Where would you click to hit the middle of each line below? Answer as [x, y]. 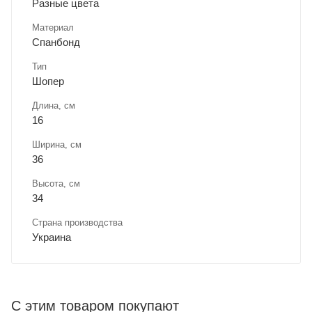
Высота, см [56, 184]
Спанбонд [56, 42]
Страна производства [77, 223]
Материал [53, 28]
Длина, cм [54, 106]
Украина [52, 237]
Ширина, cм [57, 145]
